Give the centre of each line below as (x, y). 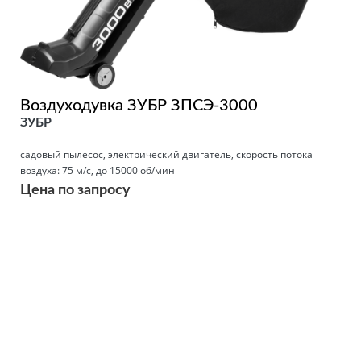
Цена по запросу (75, 190)
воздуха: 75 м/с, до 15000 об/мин (98, 170)
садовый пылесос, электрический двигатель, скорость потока (166, 154)
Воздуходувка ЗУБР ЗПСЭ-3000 (139, 105)
